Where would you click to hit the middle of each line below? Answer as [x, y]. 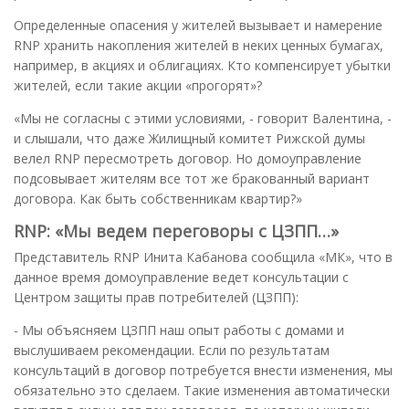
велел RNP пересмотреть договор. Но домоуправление [188, 158]
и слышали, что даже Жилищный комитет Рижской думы [189, 138]
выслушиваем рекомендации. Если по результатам [172, 350]
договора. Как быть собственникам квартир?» [158, 198]
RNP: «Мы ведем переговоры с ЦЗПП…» [176, 231]
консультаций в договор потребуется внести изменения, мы [203, 370]
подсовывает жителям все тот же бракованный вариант [192, 178]
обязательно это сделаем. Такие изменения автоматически [202, 390]
